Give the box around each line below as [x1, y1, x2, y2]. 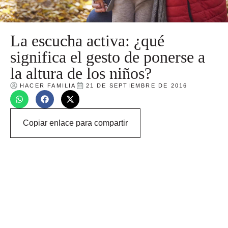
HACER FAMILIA [20, 82, 76, 89]
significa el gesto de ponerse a [10, 47, 205, 66]
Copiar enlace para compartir [23, 118, 128, 127]
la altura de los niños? [10, 64, 152, 82]
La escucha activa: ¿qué [10, 31, 164, 50]
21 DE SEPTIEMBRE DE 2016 [85, 82, 188, 89]
